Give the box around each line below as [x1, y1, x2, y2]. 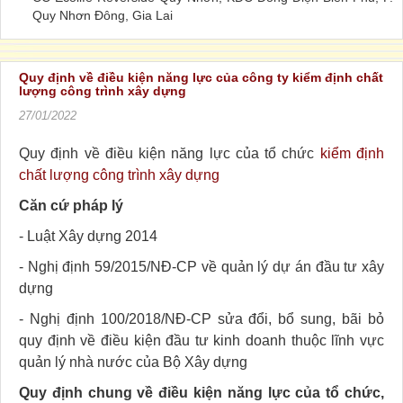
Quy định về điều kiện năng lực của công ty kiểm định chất [19, 69, 383, 85]
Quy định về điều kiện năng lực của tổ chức [19, 145, 320, 161]
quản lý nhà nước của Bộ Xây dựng [19, 354, 247, 370]
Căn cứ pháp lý [19, 197, 123, 213]
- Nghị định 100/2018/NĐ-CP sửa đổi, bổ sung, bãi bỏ [19, 310, 384, 327]
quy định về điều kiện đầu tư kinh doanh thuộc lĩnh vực [19, 332, 384, 348]
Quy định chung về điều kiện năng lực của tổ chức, [19, 384, 384, 400]
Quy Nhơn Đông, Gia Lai [32, 7, 173, 22]
